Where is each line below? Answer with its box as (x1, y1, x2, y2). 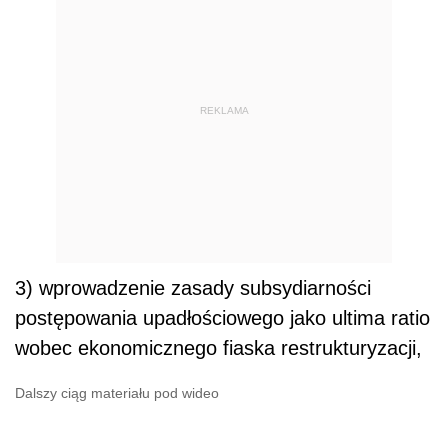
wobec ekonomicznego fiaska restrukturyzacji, (15, 337, 422, 360)
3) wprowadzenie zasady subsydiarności (15, 277, 371, 300)
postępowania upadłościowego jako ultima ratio (15, 307, 430, 330)
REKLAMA (199, 104, 249, 116)
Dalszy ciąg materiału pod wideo (15, 385, 219, 402)
